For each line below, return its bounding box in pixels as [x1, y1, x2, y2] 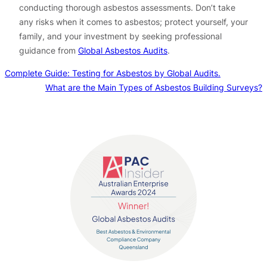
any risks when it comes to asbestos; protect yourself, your [19, 16, 248, 27]
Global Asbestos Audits [78, 45, 167, 55]
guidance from [19, 45, 78, 55]
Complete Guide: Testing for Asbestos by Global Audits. [5, 68, 221, 79]
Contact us [112, 113, 155, 124]
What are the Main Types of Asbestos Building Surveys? [45, 82, 262, 93]
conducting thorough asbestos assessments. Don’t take [19, 2, 235, 13]
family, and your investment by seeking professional [19, 30, 222, 41]
